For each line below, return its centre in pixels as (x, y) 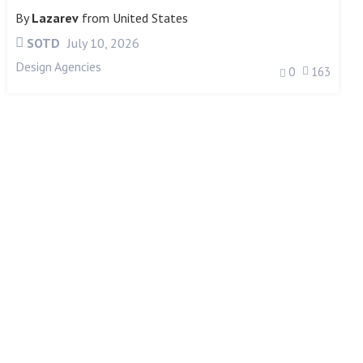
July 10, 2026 (101, 43)
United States (150, 17)
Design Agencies (58, 66)
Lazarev (55, 17)
